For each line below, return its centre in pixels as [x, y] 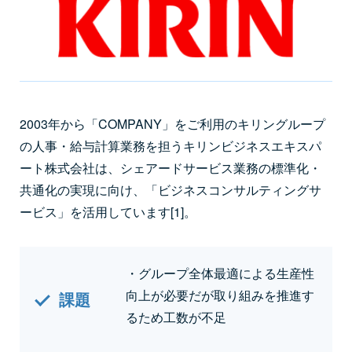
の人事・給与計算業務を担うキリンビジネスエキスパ [170, 145]
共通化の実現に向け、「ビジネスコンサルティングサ [170, 189]
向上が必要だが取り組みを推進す [220, 295]
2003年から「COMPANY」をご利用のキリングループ [172, 123]
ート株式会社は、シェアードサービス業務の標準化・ [170, 167]
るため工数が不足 [176, 317]
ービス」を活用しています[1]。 [108, 211]
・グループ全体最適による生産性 [220, 273]
